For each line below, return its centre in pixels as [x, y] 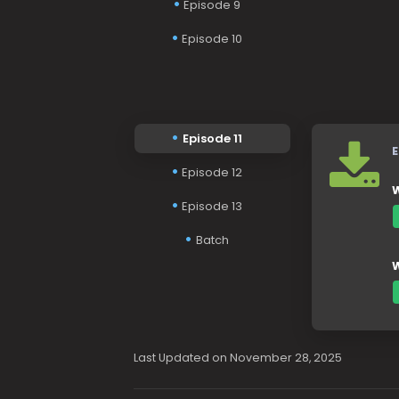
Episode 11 [212, 139]
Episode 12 [212, 173]
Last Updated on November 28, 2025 [237, 358]
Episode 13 [212, 207]
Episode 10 [212, 39]
